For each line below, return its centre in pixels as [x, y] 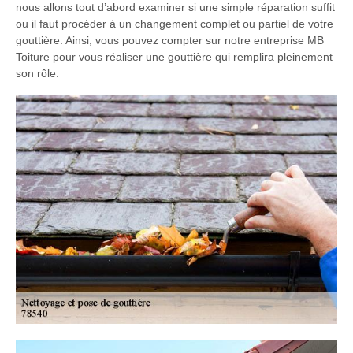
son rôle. [37, 73]
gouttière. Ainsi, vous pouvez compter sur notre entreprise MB [170, 40]
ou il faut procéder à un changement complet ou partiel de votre [175, 23]
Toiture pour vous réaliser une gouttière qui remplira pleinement [174, 56]
